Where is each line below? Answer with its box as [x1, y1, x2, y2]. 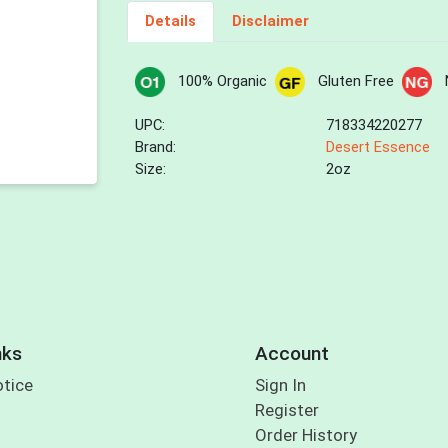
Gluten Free [317, 72, 394, 91]
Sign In [254, 375, 306, 396]
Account [254, 341, 329, 365]
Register [254, 400, 319, 421]
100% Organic [177, 72, 267, 91]
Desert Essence [326, 138, 431, 157]
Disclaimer [231, 12, 309, 31]
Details [144, 12, 196, 31]
